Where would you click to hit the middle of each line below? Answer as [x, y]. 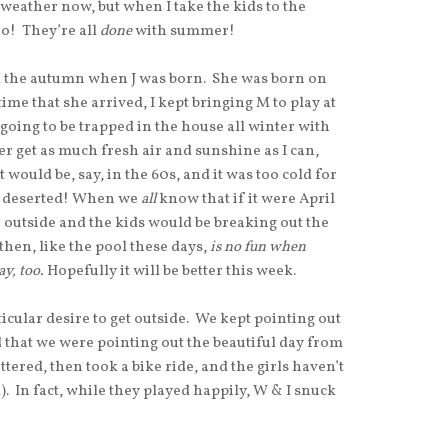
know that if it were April [247, 200]
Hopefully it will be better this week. [171, 272]
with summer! [185, 32]
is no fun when [256, 248]
